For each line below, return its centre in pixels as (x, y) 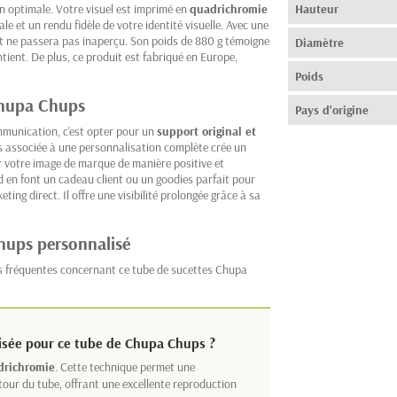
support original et (206, 132)
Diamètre (319, 43)
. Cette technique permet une (125, 367)
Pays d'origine (331, 110)
